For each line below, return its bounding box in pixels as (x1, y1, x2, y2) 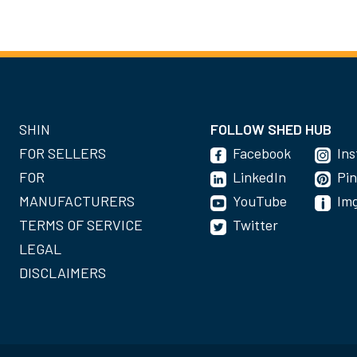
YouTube (233, 192, 287, 210)
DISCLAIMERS (19, 264, 106, 282)
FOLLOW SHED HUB (210, 120, 331, 139)
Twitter (233, 216, 278, 234)
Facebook (233, 144, 291, 163)
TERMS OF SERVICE (19, 216, 143, 234)
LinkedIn (233, 168, 286, 186)
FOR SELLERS (19, 144, 106, 163)
